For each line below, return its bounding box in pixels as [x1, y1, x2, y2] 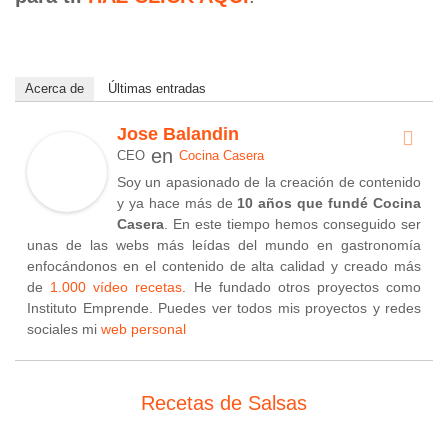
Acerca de [25, 80, 84, 96]
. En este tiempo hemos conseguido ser [164, 215, 421, 232]
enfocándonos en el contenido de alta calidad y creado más [27, 257, 421, 274]
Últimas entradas [108, 80, 206, 96]
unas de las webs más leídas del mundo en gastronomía [27, 236, 421, 253]
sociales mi [27, 320, 101, 337]
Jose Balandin [117, 123, 239, 144]
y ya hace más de [117, 194, 238, 211]
